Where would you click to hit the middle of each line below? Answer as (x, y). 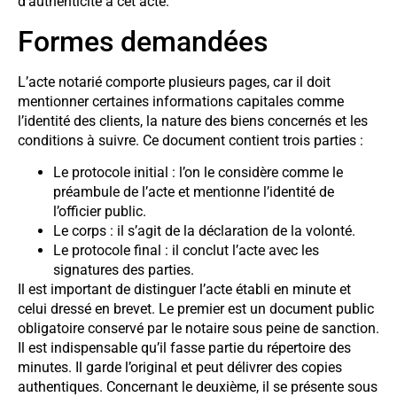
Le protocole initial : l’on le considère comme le (198, 173)
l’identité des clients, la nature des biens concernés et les (193, 121)
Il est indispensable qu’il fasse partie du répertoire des (184, 348)
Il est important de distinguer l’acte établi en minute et (184, 290)
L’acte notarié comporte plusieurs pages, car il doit (174, 82)
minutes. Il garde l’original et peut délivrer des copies (180, 368)
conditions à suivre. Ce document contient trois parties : (191, 140)
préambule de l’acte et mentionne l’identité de (194, 192)
